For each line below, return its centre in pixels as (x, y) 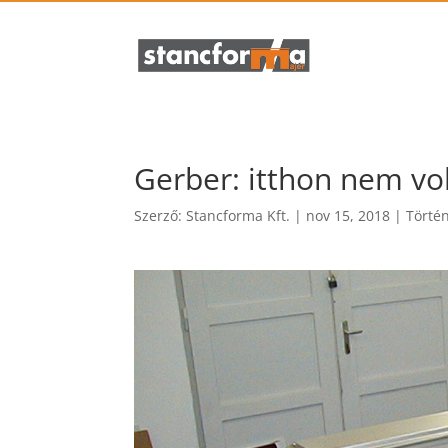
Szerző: (160, 215)
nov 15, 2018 (348, 215)
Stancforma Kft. (238, 215)
